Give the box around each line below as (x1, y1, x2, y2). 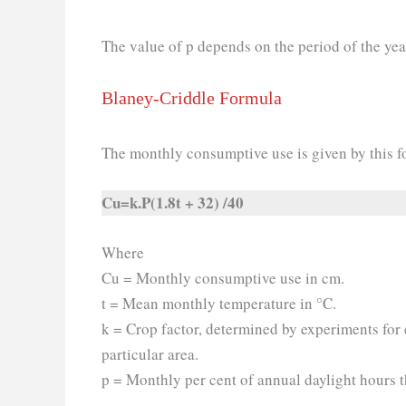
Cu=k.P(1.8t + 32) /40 (101, 190, 249, 214)
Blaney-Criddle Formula (101, 87, 282, 108)
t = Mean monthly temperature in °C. (101, 293, 336, 314)
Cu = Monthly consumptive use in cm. (101, 267, 350, 289)
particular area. (101, 343, 204, 365)
